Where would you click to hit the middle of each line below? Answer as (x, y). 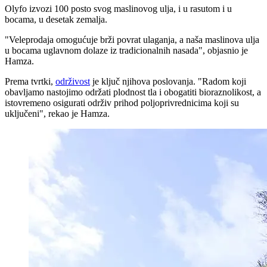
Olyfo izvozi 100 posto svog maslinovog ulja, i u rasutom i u (118, 8)
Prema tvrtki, (30, 81)
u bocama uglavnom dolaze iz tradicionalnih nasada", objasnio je (126, 50)
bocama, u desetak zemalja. (56, 19)
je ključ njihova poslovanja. (144, 81)
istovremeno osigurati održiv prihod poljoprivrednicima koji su (122, 103)
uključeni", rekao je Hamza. (57, 113)
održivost (73, 81)
